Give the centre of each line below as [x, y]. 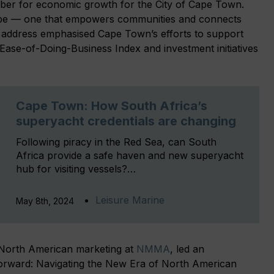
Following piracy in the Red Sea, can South [116, 142]
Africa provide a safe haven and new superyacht [130, 155]
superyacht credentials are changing [126, 121]
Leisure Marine [130, 200]
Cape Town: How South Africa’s [112, 106]
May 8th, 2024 [45, 201]
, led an [187, 249]
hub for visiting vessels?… [76, 168]
